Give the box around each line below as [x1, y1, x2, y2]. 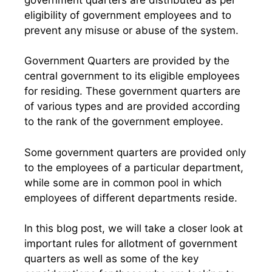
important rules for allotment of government [24, 237, 237, 250]
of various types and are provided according [24, 100, 240, 112]
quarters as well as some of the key [24, 253, 199, 265]
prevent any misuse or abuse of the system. [24, 24, 239, 36]
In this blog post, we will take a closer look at [24, 222, 243, 234]
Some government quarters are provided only [24, 146, 246, 158]
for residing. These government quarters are [24, 85, 240, 97]
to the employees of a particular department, [24, 161, 243, 174]
